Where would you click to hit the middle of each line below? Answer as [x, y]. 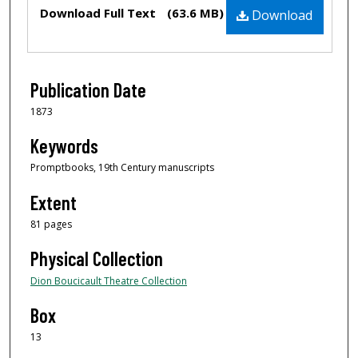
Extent [54, 202]
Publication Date [88, 89]
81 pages [51, 224]
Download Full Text [99, 12]
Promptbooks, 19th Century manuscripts [122, 168]
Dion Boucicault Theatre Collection [109, 281]
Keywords [64, 146]
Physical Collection [97, 259]
